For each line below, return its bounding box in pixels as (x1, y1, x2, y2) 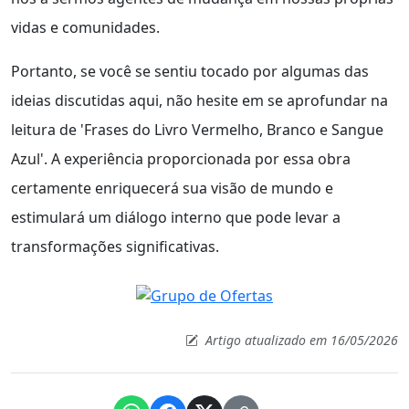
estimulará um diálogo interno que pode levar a (11, 207, 341, 228)
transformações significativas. (11, 236, 219, 257)
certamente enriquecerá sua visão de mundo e (11, 178, 333, 199)
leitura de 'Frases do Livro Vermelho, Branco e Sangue (11, 120, 383, 141)
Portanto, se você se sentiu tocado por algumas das (11, 61, 369, 82)
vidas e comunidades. (11, 17, 160, 38)
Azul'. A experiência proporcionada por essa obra (11, 149, 351, 170)
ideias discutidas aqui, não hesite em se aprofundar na (11, 90, 388, 111)
